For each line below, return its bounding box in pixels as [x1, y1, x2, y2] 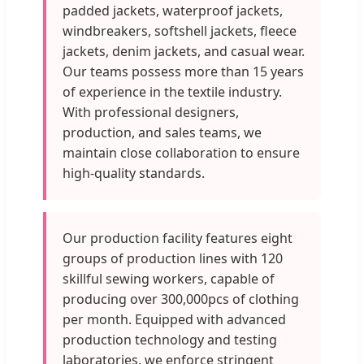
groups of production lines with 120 [63, 249, 283, 267]
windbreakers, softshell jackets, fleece [63, 21, 297, 40]
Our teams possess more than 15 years [63, 62, 304, 80]
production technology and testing [63, 330, 277, 349]
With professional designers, [63, 102, 239, 121]
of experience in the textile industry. [63, 82, 282, 101]
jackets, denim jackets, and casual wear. [63, 41, 305, 60]
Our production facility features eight [63, 228, 292, 247]
